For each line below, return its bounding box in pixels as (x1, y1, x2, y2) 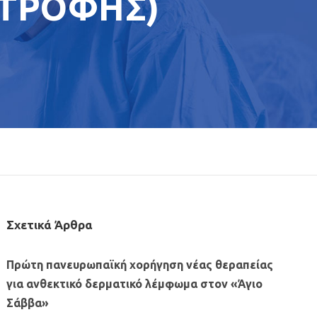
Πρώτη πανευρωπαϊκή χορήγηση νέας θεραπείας (6, 258, 274, 271)
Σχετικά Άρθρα (6, 218, 93, 231)
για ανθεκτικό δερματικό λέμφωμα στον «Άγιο (6, 277, 263, 290)
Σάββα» (6, 296, 50, 309)
